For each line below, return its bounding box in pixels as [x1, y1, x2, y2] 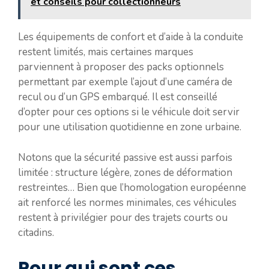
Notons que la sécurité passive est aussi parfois [18, 150, 232, 165]
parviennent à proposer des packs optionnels [18, 60, 224, 74]
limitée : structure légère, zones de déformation [18, 165, 232, 180]
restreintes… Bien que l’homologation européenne [18, 180, 246, 195]
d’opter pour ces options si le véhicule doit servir [18, 105, 240, 119]
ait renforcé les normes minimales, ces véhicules [18, 195, 237, 210]
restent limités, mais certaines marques [18, 45, 193, 59]
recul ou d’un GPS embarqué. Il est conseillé [18, 90, 217, 104]
